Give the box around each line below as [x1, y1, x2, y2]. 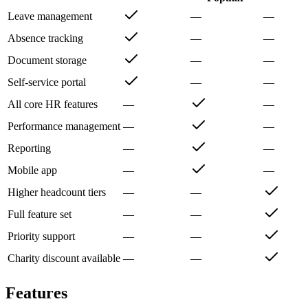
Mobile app [8, 164, 57, 177]
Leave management [8, 10, 92, 23]
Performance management [8, 120, 120, 133]
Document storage [8, 54, 87, 67]
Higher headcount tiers [8, 186, 106, 199]
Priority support [8, 230, 75, 243]
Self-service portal [8, 76, 86, 89]
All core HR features [8, 98, 98, 111]
